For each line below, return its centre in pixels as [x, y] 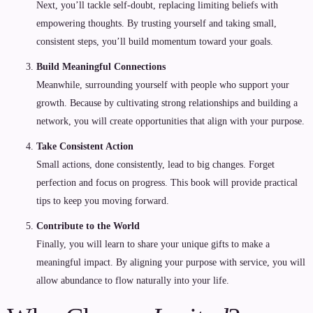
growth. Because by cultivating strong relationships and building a [167, 103]
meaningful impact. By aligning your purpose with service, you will [171, 262]
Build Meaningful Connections [101, 67]
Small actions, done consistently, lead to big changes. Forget [155, 165]
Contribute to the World [88, 226]
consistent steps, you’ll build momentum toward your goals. [155, 42]
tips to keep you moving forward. [103, 201]
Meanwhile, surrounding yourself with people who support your [163, 85]
